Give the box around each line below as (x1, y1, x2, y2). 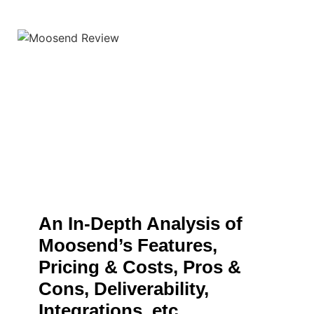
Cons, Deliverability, (39, 278, 209, 299)
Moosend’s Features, (39, 235, 217, 256)
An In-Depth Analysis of (39, 213, 243, 234)
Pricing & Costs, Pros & (39, 257, 241, 278)
